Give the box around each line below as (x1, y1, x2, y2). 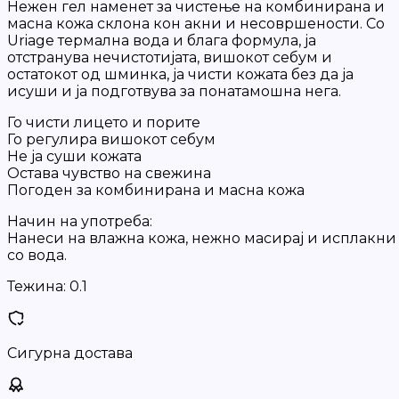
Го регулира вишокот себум (7, 131, 216, 148)
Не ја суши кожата (7, 148, 142, 165)
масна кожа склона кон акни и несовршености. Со (7, 15, 385, 32)
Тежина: (7, 278, 66, 295)
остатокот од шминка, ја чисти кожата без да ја (7, 66, 354, 83)
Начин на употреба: (7, 213, 152, 230)
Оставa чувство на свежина (7, 165, 211, 182)
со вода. (7, 247, 67, 264)
